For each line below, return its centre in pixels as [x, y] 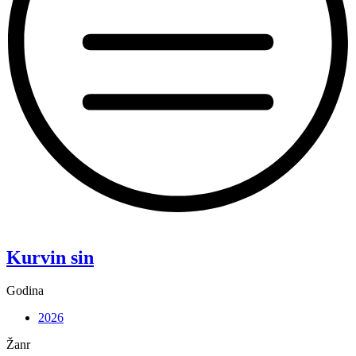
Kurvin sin [50, 257]
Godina [25, 291]
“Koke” [25, 222]
